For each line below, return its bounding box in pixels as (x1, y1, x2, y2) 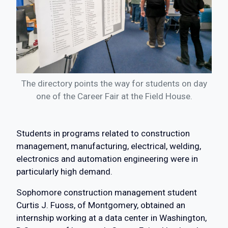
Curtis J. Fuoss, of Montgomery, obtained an (16, 200, 185, 211)
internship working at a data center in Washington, (16, 213, 207, 223)
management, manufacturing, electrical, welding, (16, 141, 201, 152)
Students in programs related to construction (16, 128, 190, 139)
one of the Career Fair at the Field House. (36, 91, 192, 102)
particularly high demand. (16, 166, 112, 177)
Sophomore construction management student (16, 187, 197, 198)
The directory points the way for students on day (21, 78, 207, 89)
